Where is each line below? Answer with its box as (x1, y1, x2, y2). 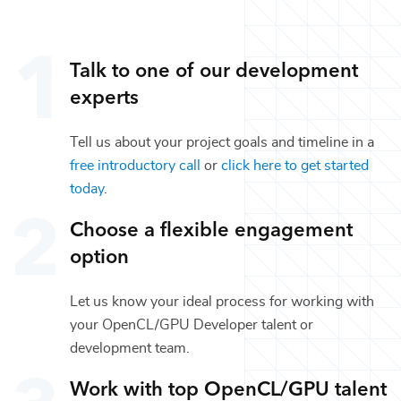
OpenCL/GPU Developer (102, 317, 258, 332)
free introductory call (70, 158, 200, 173)
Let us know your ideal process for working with (70, 294, 374, 309)
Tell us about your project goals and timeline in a (70, 134, 374, 149)
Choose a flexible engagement (70, 213, 353, 242)
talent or (258, 317, 313, 332)
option (70, 240, 129, 269)
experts (70, 81, 139, 109)
